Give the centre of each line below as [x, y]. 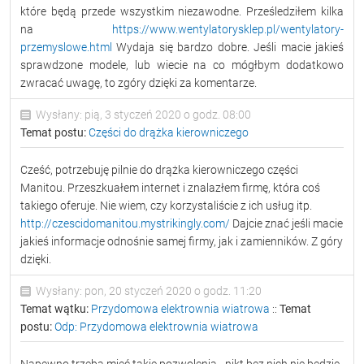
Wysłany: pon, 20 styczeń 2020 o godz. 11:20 [147, 291]
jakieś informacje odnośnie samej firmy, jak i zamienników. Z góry [182, 241]
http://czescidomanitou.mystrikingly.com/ [125, 223]
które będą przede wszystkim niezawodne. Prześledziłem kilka [182, 11]
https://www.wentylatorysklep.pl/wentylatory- [228, 29]
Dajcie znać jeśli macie [286, 223]
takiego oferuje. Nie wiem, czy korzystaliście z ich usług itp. [166, 206]
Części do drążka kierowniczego [169, 132]
